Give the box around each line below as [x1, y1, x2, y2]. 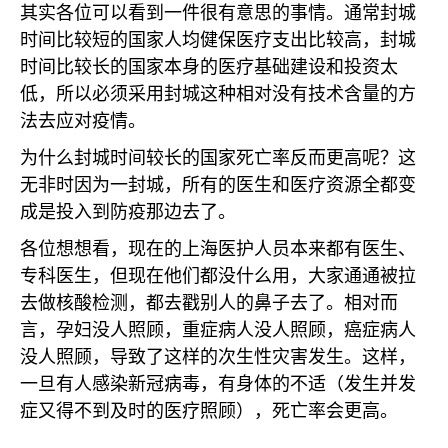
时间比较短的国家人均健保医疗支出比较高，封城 [20, 30, 416, 50]
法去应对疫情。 [20, 111, 146, 131]
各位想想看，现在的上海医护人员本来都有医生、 [20, 239, 416, 259]
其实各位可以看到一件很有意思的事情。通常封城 [20, 3, 416, 23]
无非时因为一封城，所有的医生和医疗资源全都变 [20, 175, 416, 195]
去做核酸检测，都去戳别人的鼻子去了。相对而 [20, 293, 398, 313]
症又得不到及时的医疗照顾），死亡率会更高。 [20, 401, 398, 421]
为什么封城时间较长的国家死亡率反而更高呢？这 [20, 148, 416, 168]
